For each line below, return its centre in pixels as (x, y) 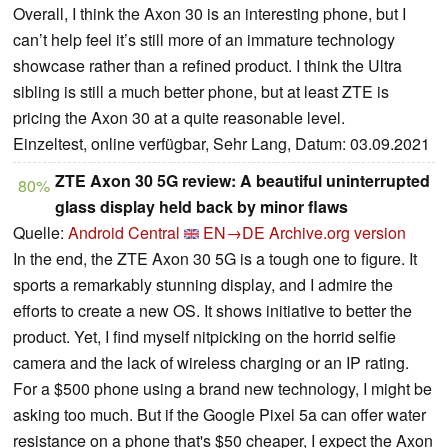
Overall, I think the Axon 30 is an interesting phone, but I (209, 14)
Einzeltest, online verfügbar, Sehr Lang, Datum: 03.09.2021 (221, 144)
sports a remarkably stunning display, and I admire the (203, 285)
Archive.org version (337, 233)
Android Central (124, 233)
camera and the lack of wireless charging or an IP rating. (211, 363)
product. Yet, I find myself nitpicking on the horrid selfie (204, 337)
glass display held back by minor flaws (201, 207)
